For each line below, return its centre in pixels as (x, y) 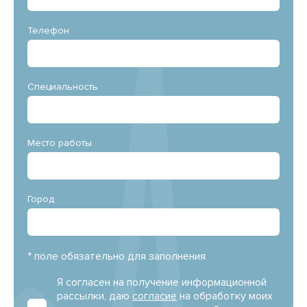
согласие (155, 296)
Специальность (63, 87)
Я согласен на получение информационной (162, 282)
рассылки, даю (95, 296)
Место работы (60, 143)
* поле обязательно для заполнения (116, 256)
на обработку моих (225, 296)
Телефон (48, 30)
